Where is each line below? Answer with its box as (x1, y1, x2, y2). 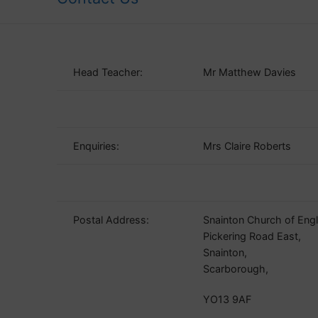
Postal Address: (73, 213, 150, 226)
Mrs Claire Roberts (203, 139, 292, 152)
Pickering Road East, (203, 229, 302, 242)
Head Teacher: (73, 65, 143, 78)
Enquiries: (73, 139, 120, 152)
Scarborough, (203, 262, 269, 275)
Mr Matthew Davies (203, 65, 297, 78)
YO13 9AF (203, 293, 252, 306)
